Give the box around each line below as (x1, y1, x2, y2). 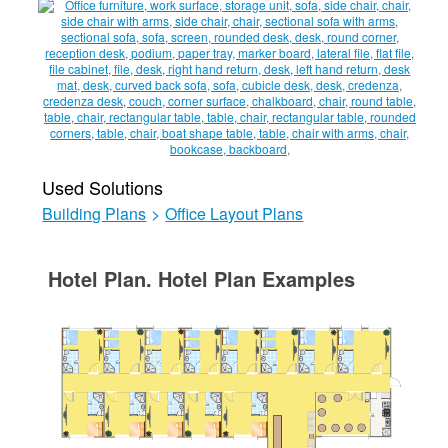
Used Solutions (42, 174, 164, 201)
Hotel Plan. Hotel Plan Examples (48, 264, 356, 294)
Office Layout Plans (165, 202, 304, 226)
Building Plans (42, 202, 147, 226)
